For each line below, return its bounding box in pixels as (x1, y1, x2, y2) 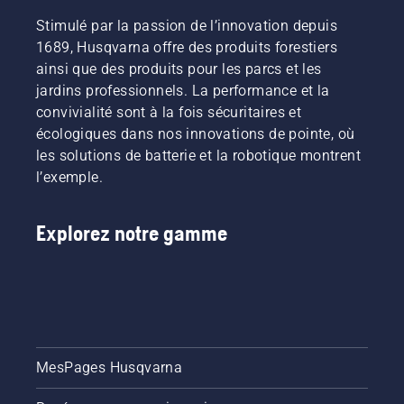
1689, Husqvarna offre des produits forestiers (36, 38, 337, 56)
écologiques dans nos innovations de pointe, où (36, 124, 355, 142)
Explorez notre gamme (36, 220, 227, 245)
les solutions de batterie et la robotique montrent (36, 146, 361, 164)
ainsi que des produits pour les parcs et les (36, 60, 322, 78)
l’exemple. (36, 168, 104, 186)
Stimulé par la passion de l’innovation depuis (36, 16, 337, 34)
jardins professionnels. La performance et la (36, 81, 330, 99)
